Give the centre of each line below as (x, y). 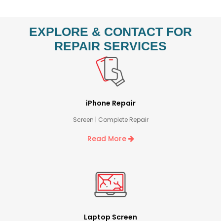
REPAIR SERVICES (110, 46)
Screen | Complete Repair (110, 120)
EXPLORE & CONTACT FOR (110, 31)
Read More (108, 139)
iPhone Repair (110, 103)
